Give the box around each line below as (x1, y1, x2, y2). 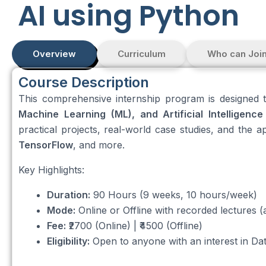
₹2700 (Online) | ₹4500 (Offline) (66, 220, 202, 232)
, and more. (73, 139, 125, 151)
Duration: (47, 189, 90, 201)
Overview (33, 48, 76, 59)
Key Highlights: (18, 164, 84, 176)
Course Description (18, 74, 149, 91)
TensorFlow (18, 139, 73, 151)
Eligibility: (47, 235, 90, 247)
